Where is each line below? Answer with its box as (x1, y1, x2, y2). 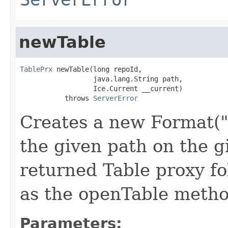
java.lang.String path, (20, 74, 183, 83)
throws (20, 94, 93, 102)
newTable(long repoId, (52, 65, 142, 73)
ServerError (93, 94, 138, 102)
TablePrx (20, 65, 52, 73)
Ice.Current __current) (20, 84, 183, 93)
